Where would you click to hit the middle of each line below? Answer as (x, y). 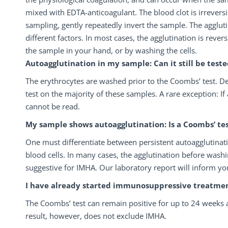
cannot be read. (53, 106)
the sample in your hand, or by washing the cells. (111, 50)
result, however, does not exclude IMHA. (96, 216)
